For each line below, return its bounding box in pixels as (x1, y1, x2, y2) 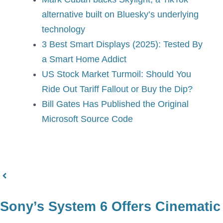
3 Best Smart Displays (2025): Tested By (42, 39, 203, 49)
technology (42, 24, 85, 34)
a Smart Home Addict (42, 54, 126, 64)
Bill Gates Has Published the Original (42, 99, 189, 109)
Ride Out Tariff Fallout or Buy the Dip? (42, 84, 193, 94)
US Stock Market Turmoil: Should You (42, 69, 191, 79)
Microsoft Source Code (42, 113, 133, 124)
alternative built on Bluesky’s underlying (42, 9, 199, 19)
